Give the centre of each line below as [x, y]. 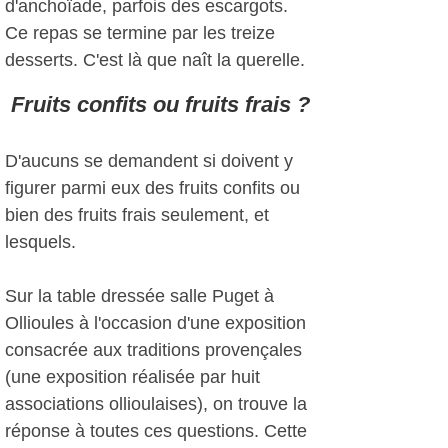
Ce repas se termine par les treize [140, 33]
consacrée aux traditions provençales [153, 350]
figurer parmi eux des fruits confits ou [152, 188]
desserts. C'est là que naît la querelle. [155, 60]
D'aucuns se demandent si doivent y [149, 161]
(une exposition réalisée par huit [132, 377]
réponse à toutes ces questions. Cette [156, 431]
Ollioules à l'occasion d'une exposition [155, 323]
